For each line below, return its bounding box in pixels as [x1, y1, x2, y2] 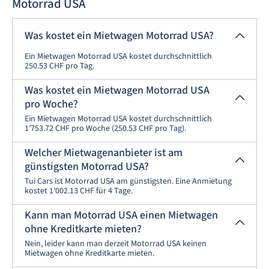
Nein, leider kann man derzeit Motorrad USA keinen [25, 238, 207, 250]
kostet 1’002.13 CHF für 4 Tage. [25, 185, 133, 198]
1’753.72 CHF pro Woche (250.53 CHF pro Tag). [25, 122, 186, 135]
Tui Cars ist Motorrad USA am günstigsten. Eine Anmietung [25, 175, 232, 188]
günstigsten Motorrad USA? [25, 159, 149, 175]
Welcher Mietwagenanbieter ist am [25, 145, 183, 161]
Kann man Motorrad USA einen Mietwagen [25, 208, 218, 223]
